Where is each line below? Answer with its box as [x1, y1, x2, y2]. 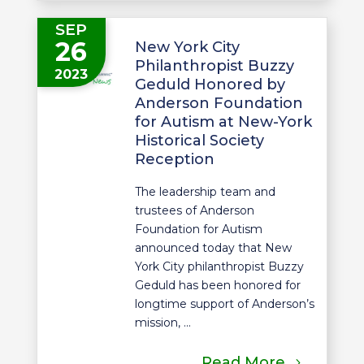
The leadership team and [134, 184, 275, 199]
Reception [134, 149, 214, 168]
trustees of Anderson [134, 202, 254, 218]
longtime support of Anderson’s [134, 296, 314, 311]
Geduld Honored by [134, 75, 285, 93]
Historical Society [134, 131, 264, 149]
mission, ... [134, 314, 191, 330]
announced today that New [134, 240, 292, 255]
